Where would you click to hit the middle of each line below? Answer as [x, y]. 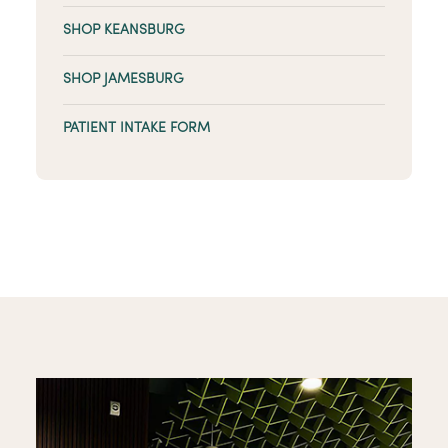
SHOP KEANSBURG [124, 31]
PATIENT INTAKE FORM [136, 129]
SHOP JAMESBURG [123, 80]
